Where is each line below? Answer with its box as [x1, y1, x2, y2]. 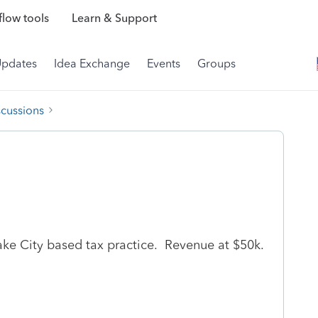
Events [147, 57, 180, 70]
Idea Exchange [54, 57, 130, 70]
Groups [197, 57, 236, 70]
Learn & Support [71, 11, 157, 26]
